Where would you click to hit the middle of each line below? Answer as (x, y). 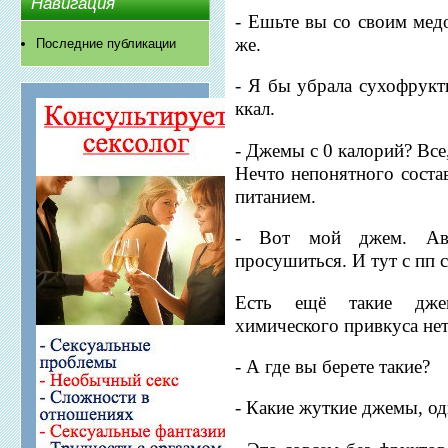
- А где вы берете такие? (333, 366)
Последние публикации (106, 44)
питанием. (276, 196)
